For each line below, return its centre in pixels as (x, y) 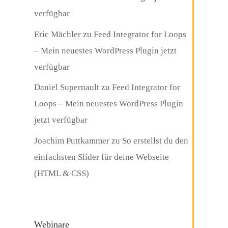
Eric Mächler (58, 34)
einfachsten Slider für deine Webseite (102, 157)
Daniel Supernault (67, 88)
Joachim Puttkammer (72, 140)
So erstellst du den (155, 140)
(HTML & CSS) (62, 173)
